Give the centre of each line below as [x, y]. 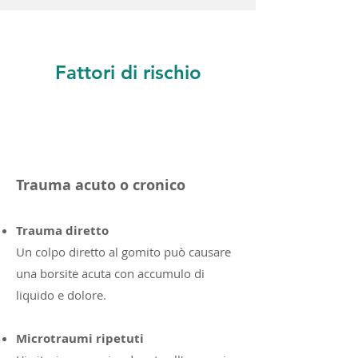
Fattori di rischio [128, 72]
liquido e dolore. [61, 295]
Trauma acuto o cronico [101, 185]
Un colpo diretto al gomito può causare [123, 252]
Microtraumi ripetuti [80, 338]
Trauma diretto [62, 231]
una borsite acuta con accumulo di [110, 273]
